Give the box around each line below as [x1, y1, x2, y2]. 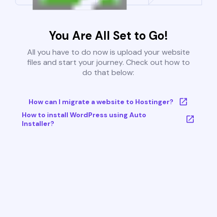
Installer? [21, 119, 54, 128]
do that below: [82, 67, 135, 78]
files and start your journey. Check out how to [27, 57, 190, 68]
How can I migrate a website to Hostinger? [28, 97, 173, 107]
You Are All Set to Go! [48, 28, 168, 44]
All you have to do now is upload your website [27, 47, 190, 58]
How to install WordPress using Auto [21, 110, 146, 120]
